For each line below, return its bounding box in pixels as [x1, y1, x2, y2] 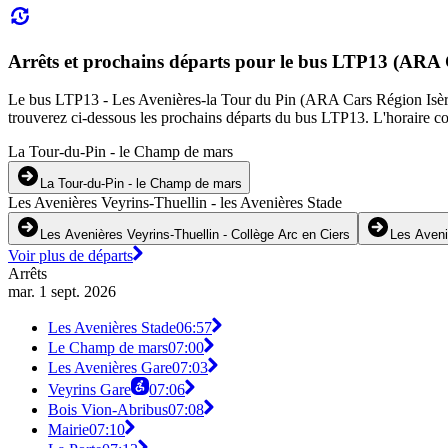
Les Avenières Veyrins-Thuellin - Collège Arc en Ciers [40, 227, 350, 243]
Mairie [48, 421, 89, 439]
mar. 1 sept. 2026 [8, 283, 116, 301]
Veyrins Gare [48, 381, 131, 399]
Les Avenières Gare [48, 359, 172, 377]
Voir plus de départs [8, 247, 133, 265]
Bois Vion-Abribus [48, 401, 168, 419]
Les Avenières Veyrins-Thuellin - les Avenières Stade [8, 194, 342, 212]
